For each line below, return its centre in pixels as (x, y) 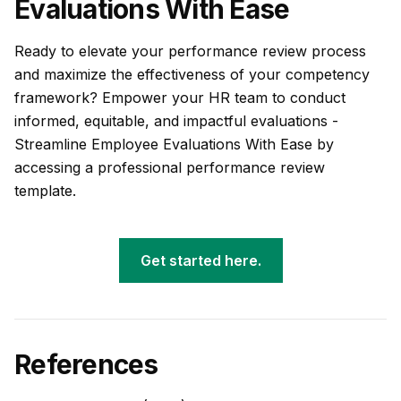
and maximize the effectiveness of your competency (192, 74)
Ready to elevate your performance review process (190, 51)
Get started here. (200, 260)
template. (45, 191)
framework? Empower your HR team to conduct (180, 98)
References (86, 364)
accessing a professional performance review (170, 167)
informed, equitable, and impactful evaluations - (176, 121)
